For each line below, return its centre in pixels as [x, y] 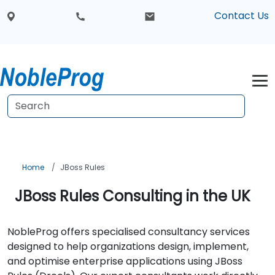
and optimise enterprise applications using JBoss [125, 261]
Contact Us [241, 16]
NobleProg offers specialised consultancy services [129, 232]
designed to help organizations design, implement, [128, 246]
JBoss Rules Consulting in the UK [133, 196]
